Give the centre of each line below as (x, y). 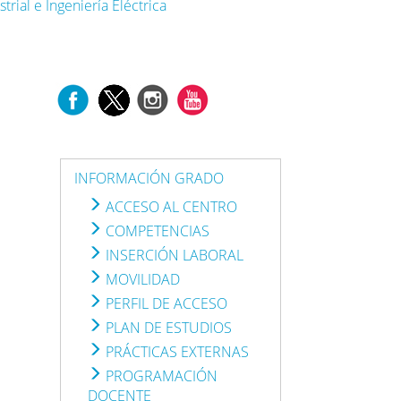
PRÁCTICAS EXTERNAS (176, 351)
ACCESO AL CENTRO (170, 206)
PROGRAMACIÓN (160, 375)
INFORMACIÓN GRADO (149, 178)
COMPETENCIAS (156, 230)
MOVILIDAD (141, 279)
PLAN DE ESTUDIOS (167, 327)
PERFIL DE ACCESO (165, 303)
